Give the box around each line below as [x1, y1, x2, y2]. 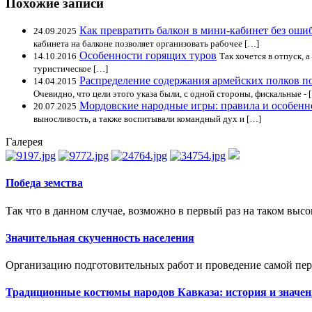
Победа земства [6, 177, 83, 189]
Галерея [6, 136, 42, 148]
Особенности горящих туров [79, 49, 217, 62]
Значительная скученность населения [6, 231, 194, 244]
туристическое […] [33, 63, 108, 75]
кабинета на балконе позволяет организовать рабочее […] [33, 38, 259, 49]
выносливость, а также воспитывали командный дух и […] [33, 114, 261, 125]
